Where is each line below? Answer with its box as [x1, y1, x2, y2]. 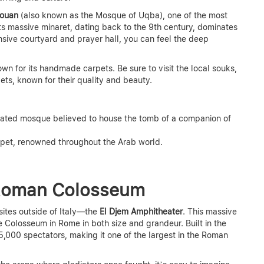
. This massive [183, 206, 237, 216]
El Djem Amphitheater [97, 206, 183, 216]
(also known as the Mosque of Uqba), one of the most [18, 10, 227, 20]
